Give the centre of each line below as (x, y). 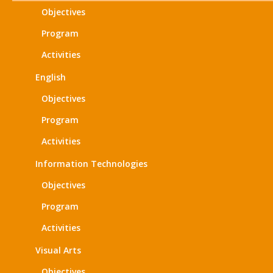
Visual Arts (58, 250)
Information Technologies (91, 164)
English (51, 77)
